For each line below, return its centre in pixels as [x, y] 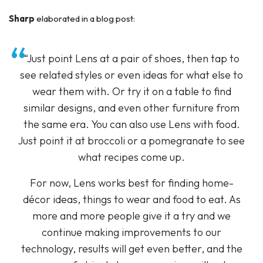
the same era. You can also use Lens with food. [131, 124]
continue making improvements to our [131, 232]
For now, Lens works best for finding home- [131, 183]
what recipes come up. [131, 157]
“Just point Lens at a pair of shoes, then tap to [131, 58]
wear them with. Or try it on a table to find [131, 91]
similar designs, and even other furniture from [131, 107]
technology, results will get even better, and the [131, 248]
